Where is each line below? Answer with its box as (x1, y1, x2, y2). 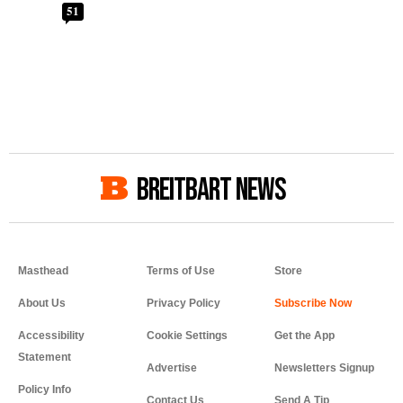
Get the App (274, 328, 336, 342)
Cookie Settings (146, 328, 228, 342)
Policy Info (18, 382, 71, 396)
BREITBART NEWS (137, 170, 286, 210)
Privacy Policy (146, 296, 220, 309)
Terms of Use (146, 264, 215, 277)
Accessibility (18, 328, 85, 342)
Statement (18, 350, 71, 363)
